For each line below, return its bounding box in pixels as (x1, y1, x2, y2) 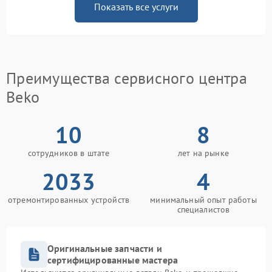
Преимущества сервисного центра (6, 68, 247, 89)
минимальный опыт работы (150, 194, 257, 206)
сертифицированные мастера (47, 254, 178, 267)
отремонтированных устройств (7, 194, 130, 206)
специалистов (177, 204, 230, 216)
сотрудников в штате (27, 148, 110, 159)
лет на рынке (178, 148, 229, 159)
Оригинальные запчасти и (47, 242, 162, 255)
